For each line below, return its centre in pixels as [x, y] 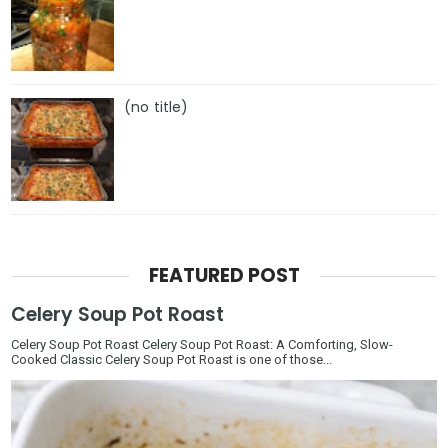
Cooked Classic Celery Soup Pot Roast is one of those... [172, 360]
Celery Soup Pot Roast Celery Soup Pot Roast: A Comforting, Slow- [202, 345]
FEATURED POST [224, 276]
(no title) [156, 106]
